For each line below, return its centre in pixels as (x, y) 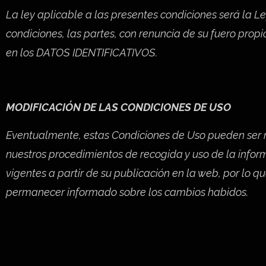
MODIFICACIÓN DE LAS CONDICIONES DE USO (118, 107)
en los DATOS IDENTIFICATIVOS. (82, 52)
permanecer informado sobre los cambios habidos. (127, 192)
